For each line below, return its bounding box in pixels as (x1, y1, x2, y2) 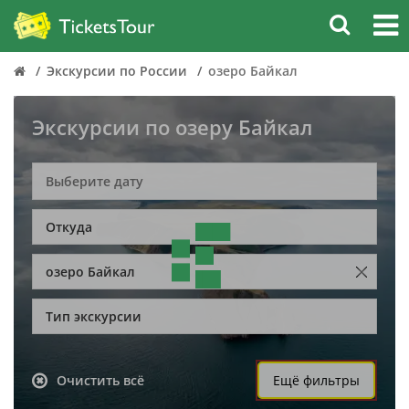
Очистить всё (57, 372, 144, 389)
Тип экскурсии (46, 308, 142, 325)
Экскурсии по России (47, 62, 187, 79)
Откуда (46, 218, 92, 236)
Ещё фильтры (273, 372, 360, 389)
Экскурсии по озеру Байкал (32, 113, 312, 141)
